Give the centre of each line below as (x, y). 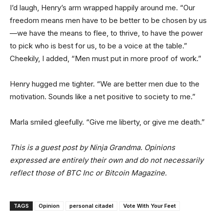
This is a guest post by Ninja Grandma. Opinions (92, 147)
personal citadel (91, 206)
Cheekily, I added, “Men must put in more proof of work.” (106, 58)
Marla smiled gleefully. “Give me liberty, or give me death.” (107, 122)
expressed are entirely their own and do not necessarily (107, 160)
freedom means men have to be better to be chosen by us (108, 20)
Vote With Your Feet (150, 206)
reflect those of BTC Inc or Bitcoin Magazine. (88, 173)
